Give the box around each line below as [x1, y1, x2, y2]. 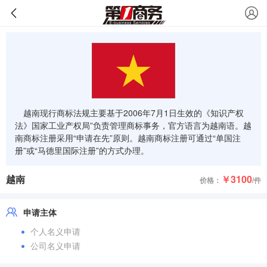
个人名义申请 [30, 225, 80, 237]
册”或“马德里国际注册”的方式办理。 [15, 144, 149, 156]
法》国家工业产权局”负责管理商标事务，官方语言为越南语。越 [15, 119, 252, 131]
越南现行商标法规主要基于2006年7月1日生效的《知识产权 [23, 107, 244, 119]
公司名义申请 [30, 240, 80, 252]
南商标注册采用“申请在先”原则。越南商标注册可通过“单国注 [15, 132, 241, 144]
